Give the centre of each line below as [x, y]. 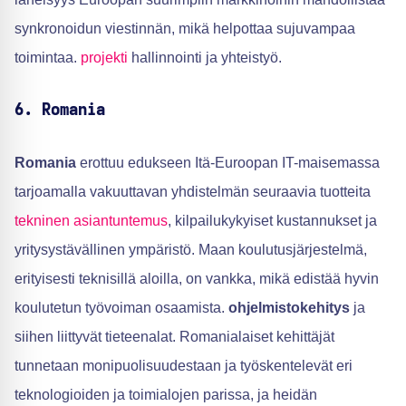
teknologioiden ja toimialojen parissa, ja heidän [166, 395]
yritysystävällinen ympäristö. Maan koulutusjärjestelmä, [191, 250]
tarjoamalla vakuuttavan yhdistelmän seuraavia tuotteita [193, 192]
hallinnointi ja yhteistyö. [205, 58]
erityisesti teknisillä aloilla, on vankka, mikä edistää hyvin [197, 279]
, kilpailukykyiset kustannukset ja [272, 221]
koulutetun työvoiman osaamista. [121, 308]
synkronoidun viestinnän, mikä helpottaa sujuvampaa [185, 29]
